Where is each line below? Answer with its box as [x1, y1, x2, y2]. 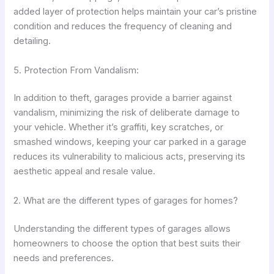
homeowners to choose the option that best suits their [13, 237, 241, 249]
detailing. [13, 35, 51, 47]
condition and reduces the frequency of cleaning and [13, 21, 232, 32]
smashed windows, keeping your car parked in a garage [13, 136, 247, 148]
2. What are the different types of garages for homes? [13, 194, 239, 206]
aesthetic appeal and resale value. [13, 166, 156, 177]
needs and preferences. [13, 252, 114, 264]
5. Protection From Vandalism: [13, 64, 139, 76]
